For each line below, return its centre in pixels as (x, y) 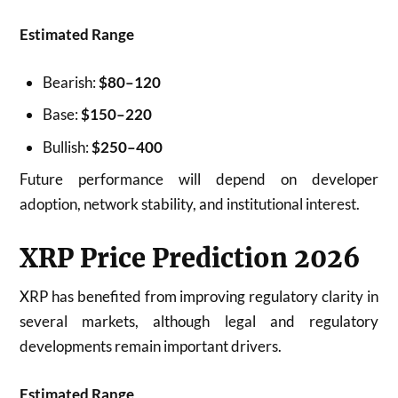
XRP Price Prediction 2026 (191, 259)
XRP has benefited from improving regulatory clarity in (199, 296)
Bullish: (67, 147)
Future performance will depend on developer (199, 179)
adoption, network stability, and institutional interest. (190, 204)
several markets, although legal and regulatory (199, 321)
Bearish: (70, 82)
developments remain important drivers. (151, 346)
